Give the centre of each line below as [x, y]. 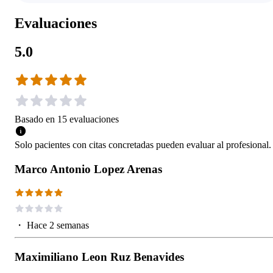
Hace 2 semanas [58, 225]
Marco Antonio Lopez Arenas [88, 169]
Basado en [35, 119]
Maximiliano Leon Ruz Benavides [99, 257]
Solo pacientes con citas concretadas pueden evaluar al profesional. [143, 145]
